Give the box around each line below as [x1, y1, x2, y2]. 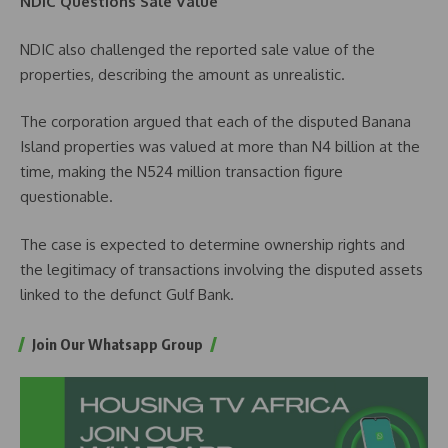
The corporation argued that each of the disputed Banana [20, 112, 411, 132]
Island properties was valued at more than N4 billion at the [20, 137, 420, 157]
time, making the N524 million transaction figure [20, 162, 343, 182]
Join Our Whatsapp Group [32, 334, 203, 353]
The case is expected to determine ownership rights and [20, 234, 405, 254]
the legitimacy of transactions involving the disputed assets [20, 259, 423, 279]
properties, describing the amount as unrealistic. [20, 64, 345, 84]
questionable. [20, 187, 113, 207]
